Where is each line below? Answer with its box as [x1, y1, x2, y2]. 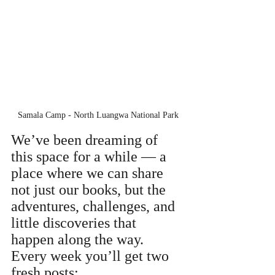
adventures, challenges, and [11, 198, 179, 215]
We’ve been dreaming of [11, 132, 161, 149]
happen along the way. [11, 231, 147, 248]
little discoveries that [11, 215, 140, 231]
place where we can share [11, 165, 167, 182]
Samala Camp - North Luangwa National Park [18, 110, 179, 120]
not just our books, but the [11, 182, 169, 198]
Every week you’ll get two [11, 248, 172, 265]
